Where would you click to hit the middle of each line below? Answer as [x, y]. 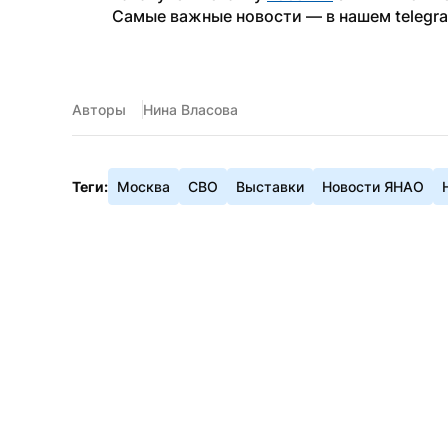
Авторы [99, 109]
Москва [143, 186]
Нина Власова [190, 109]
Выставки [270, 186]
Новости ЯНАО [373, 186]
